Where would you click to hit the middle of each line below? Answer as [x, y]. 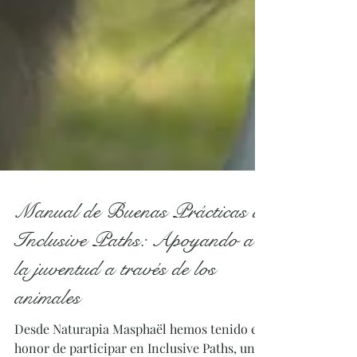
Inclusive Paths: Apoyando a [134, 268]
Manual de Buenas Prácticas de [142, 239]
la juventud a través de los [115, 297]
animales [47, 326]
